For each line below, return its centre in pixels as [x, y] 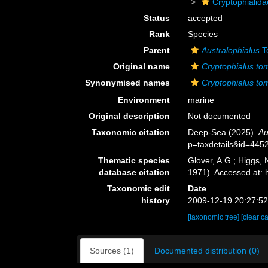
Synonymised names [128, 83]
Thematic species [134, 160]
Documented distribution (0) [207, 251]
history [156, 200]
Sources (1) [112, 251]
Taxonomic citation [131, 132]
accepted [205, 18]
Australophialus [231, 50]
